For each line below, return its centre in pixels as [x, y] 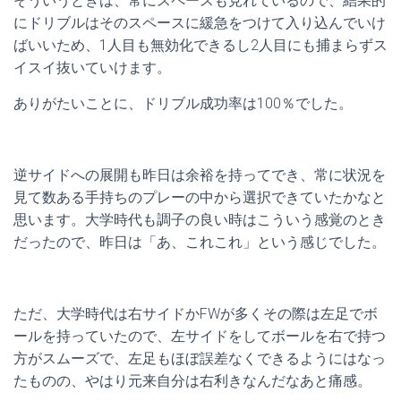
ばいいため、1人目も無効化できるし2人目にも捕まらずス [200, 45]
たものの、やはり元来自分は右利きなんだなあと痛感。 [192, 381]
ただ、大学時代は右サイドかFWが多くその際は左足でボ [196, 314]
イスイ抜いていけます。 [92, 68]
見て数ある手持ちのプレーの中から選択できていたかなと [200, 197]
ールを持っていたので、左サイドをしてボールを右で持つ [200, 336]
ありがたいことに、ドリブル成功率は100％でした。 [183, 103]
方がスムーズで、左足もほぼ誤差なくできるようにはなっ [200, 358]
